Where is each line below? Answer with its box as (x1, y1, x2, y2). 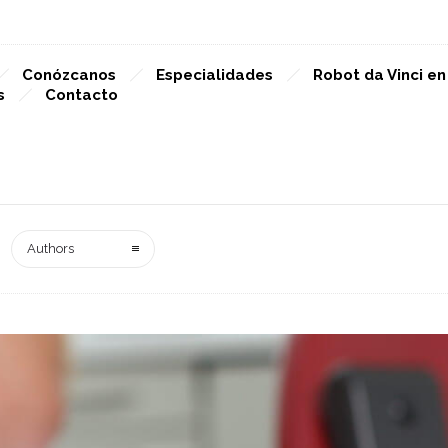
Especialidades (156, 66, 273, 84)
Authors (27, 241, 74, 256)
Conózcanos (22, 66, 116, 84)
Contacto (45, 86, 118, 104)
